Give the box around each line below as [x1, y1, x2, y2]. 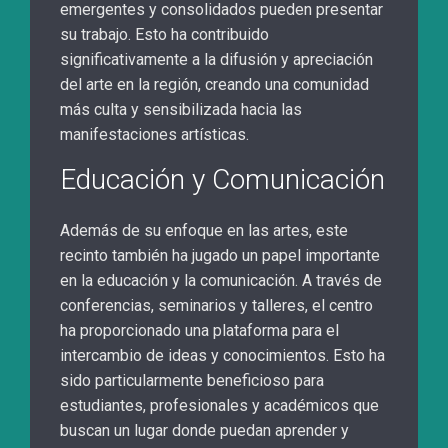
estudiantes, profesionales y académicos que [60, 396, 379, 416]
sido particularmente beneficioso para [60, 371, 324, 391]
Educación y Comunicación [60, 163, 385, 197]
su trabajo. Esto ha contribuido [60, 25, 269, 45]
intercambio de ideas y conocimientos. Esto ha [60, 346, 385, 366]
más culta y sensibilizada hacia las [60, 100, 302, 120]
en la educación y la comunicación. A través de [60, 271, 382, 291]
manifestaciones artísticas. [60, 125, 249, 145]
